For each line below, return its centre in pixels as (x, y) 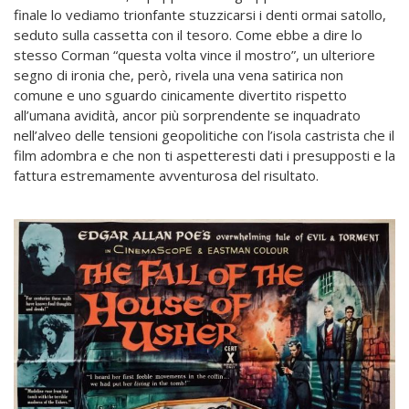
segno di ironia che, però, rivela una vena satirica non (178, 75)
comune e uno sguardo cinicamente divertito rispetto (180, 95)
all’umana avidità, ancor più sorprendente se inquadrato (187, 115)
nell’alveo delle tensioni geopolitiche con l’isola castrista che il (204, 136)
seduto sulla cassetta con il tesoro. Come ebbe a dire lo (188, 35)
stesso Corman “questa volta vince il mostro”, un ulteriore (194, 55)
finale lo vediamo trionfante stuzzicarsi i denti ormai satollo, (200, 15)
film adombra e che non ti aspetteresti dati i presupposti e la (204, 156)
